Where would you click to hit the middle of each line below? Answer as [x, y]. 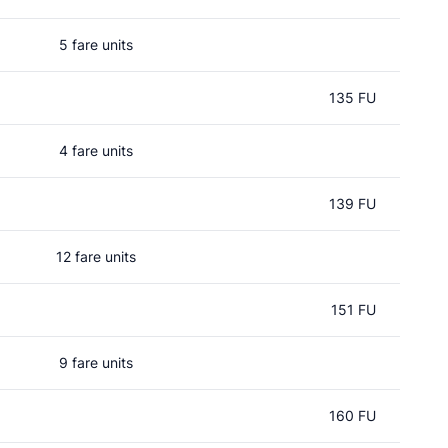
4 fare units [96, 150]
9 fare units [96, 362]
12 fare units [96, 256]
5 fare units [96, 44]
